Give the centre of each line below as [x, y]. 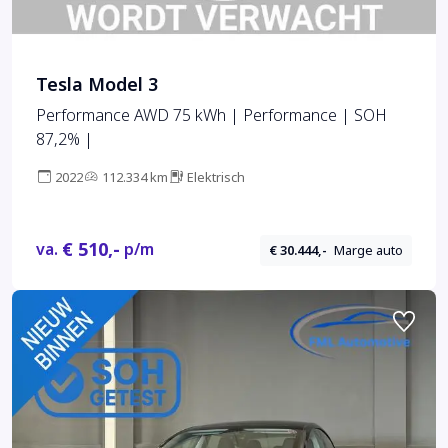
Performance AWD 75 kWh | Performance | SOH [211, 116]
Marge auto [369, 250]
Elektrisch [216, 178]
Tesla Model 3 [97, 85]
